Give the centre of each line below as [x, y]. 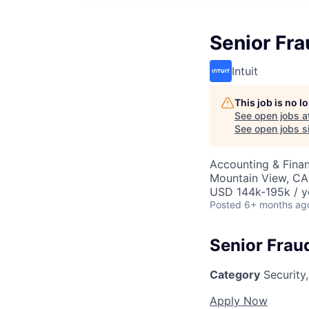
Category [235, 274]
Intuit [245, 71]
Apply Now [239, 300]
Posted [226, 205]
